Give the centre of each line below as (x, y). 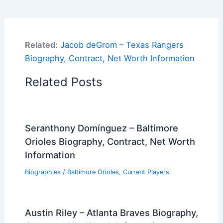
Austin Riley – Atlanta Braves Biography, (111, 212)
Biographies (43, 172)
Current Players (146, 172)
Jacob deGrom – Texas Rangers (122, 45)
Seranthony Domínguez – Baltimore (101, 128)
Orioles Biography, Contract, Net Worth (110, 142)
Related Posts (63, 82)
